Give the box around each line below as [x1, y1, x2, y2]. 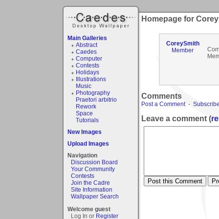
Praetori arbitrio [75, 96, 117, 103]
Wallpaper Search [71, 193, 119, 200]
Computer [75, 55, 102, 62]
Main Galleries [67, 34, 107, 42]
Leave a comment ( [141, 114, 211, 123]
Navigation [67, 152, 97, 159]
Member [172, 47, 194, 54]
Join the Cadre [71, 179, 110, 186]
